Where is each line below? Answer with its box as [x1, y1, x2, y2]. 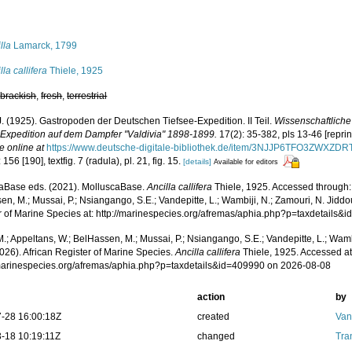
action [196, 291, 225, 303]
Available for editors [214, 158, 279, 166]
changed [196, 331, 235, 343]
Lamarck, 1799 [11, 40, 78, 51]
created [196, 311, 229, 323]
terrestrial [67, 90, 108, 101]
